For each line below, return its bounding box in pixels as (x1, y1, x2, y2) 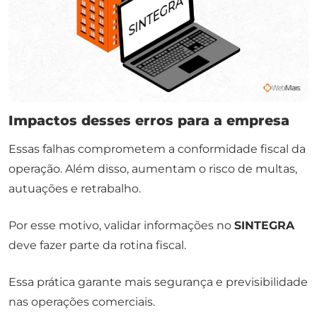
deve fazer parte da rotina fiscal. (8, 238, 186, 253)
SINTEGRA (234, 219, 294, 233)
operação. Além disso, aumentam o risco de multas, (8, 162, 297, 176)
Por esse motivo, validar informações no (8, 219, 234, 233)
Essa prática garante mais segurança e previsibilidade (8, 275, 308, 289)
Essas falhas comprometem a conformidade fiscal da (8, 142, 306, 156)
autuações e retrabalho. (8, 182, 141, 196)
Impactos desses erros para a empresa (8, 112, 289, 129)
